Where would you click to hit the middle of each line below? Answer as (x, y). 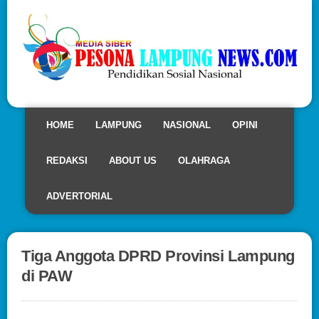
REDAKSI (67, 160)
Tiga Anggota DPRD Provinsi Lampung (158, 256)
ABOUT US (133, 160)
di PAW (47, 276)
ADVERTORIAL (79, 196)
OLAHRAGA (204, 160)
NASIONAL (187, 125)
